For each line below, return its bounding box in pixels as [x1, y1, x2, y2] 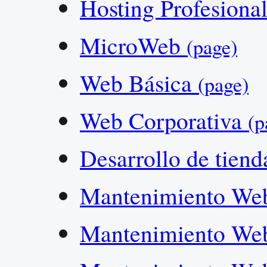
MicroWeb [80, 29, 187, 61]
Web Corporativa [80, 104, 248, 136]
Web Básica [80, 67, 198, 98]
